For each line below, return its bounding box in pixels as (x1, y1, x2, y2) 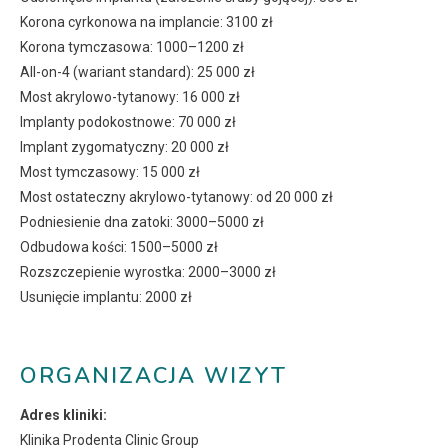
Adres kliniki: (20, 407, 107, 424)
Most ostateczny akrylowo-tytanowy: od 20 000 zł (20, 189, 333, 206)
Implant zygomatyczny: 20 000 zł (20, 139, 229, 156)
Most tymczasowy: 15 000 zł (20, 164, 200, 181)
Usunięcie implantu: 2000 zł (20, 289, 192, 306)
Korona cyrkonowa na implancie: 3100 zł (20, 14, 273, 31)
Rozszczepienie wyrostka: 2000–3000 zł (20, 264, 276, 281)
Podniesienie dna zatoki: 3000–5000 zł (20, 214, 264, 231)
